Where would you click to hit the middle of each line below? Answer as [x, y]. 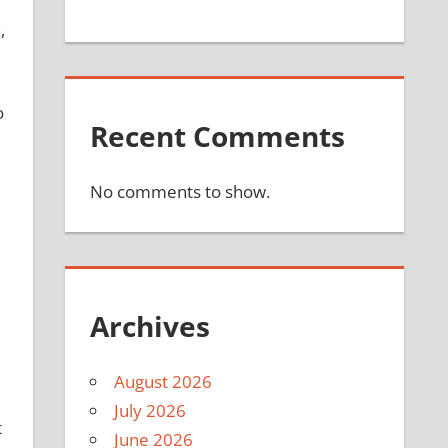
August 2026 [163, 381]
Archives [150, 325]
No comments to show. [180, 192]
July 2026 [150, 410]
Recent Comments [218, 136]
